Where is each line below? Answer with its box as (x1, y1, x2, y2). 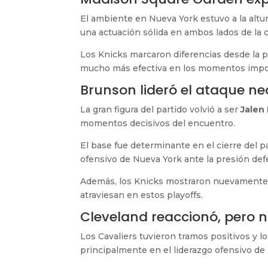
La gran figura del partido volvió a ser (80, 103, 241, 115)
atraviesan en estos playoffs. (80, 189, 203, 200)
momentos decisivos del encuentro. (80, 117, 236, 129)
